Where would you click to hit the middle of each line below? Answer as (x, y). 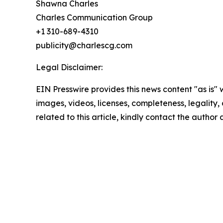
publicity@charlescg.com (84, 46)
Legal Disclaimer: (69, 67)
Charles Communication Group (94, 18)
